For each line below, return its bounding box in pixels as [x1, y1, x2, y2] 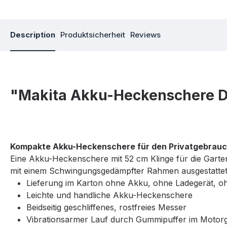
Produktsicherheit [60, 30, 125, 40]
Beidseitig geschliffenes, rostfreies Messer [26, 202, 186, 213]
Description [10, 30, 55, 40]
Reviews [130, 30, 161, 40]
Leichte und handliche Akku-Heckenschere [26, 190, 193, 201]
